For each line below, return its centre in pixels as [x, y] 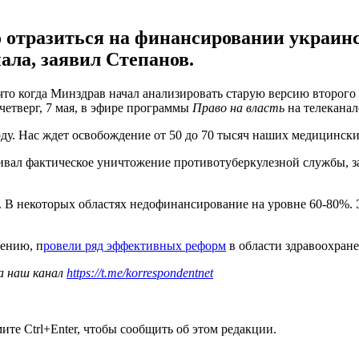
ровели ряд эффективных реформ [135, 245]
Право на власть [238, 107]
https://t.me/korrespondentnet [140, 272]
